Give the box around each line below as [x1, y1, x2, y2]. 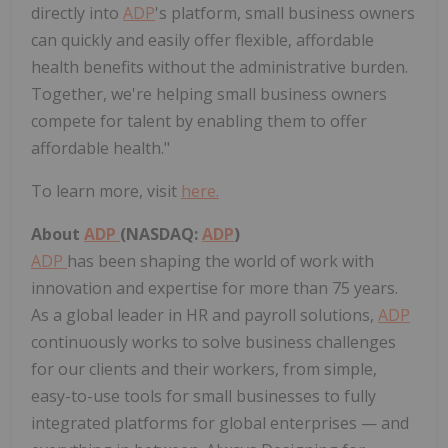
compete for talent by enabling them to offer [31, 110, 367, 133]
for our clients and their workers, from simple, [31, 358, 377, 381]
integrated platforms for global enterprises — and [31, 412, 409, 435]
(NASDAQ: [120, 223, 202, 246]
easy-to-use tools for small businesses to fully [31, 385, 376, 408]
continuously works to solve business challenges [31, 331, 396, 354]
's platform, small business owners [155, 2, 415, 25]
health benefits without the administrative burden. [31, 56, 408, 79]
